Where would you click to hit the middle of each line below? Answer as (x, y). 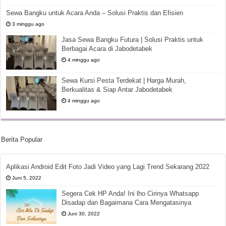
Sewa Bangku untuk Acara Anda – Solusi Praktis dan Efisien (95, 13)
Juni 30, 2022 (84, 214)
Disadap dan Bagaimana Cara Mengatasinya (127, 203)
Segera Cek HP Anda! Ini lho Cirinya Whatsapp (130, 194)
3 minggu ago (29, 24)
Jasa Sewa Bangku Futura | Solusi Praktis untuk (133, 40)
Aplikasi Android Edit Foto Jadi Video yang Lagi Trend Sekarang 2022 (108, 167)
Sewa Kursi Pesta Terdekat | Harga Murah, (124, 81)
